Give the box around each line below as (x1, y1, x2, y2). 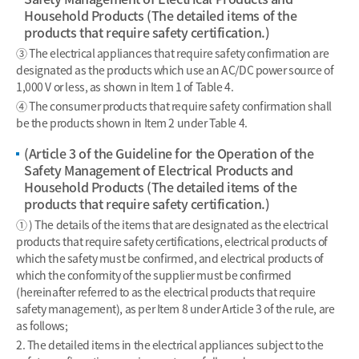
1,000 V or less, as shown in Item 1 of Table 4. (16, 79, 234, 95)
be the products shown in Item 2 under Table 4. (16, 115, 248, 131)
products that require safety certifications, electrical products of (16, 233, 328, 249)
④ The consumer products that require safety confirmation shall (16, 98, 332, 114)
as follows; (16, 317, 68, 333)
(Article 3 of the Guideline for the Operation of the (24, 143, 314, 163)
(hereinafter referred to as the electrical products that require (16, 284, 316, 300)
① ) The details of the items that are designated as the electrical (16, 216, 329, 232)
